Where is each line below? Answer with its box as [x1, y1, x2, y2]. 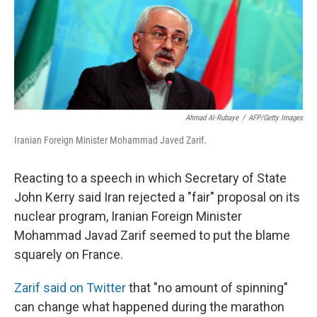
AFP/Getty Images [248, 113, 303, 122]
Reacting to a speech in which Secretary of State [14, 170, 287, 185]
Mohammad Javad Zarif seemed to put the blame [14, 227, 290, 243]
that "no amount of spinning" [126, 279, 288, 295]
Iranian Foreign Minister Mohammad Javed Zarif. [14, 134, 207, 146]
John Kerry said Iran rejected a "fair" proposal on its [14, 189, 300, 204]
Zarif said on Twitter [14, 279, 126, 295]
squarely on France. [14, 246, 123, 262]
